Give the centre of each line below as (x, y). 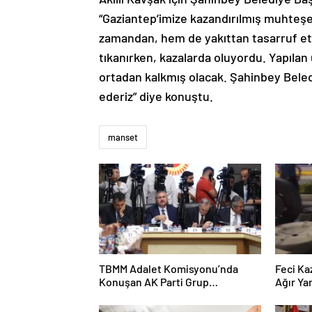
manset (123, 137)
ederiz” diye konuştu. (156, 96)
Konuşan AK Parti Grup (154, 281)
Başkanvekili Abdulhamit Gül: (170, 295)
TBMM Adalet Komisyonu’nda (169, 268)
